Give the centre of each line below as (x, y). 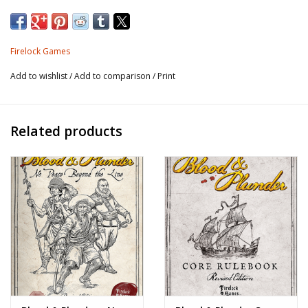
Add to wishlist (40, 76)
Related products (66, 131)
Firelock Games (40, 52)
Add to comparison (113, 76)
